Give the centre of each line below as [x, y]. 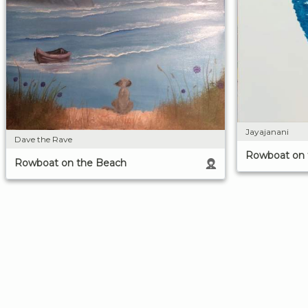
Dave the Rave [43, 139]
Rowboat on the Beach [70, 163]
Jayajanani [267, 131]
